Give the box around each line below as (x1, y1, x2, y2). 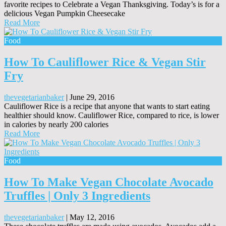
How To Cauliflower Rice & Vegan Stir (4, 55, 206, 69)
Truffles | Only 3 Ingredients (4, 189, 150, 203)
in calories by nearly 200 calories (4, 120, 108, 129)
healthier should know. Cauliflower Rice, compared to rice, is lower (4, 111, 219, 120)
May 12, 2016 (70, 212, 115, 221)
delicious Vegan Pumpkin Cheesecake (4, 9, 125, 18)
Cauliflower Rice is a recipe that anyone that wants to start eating (4, 102, 210, 111)
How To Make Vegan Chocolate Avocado (4, 176, 213, 189)
